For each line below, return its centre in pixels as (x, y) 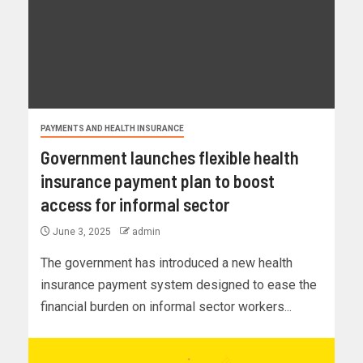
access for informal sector (135, 205)
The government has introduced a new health (167, 263)
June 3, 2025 (82, 232)
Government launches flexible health (170, 158)
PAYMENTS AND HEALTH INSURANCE (112, 129)
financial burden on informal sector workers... (166, 307)
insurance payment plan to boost (158, 181)
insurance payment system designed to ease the (179, 285)
